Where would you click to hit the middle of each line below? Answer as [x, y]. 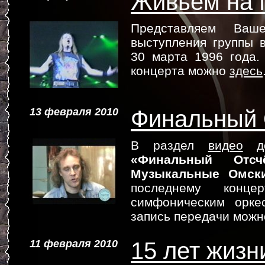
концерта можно [180, 71]
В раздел [169, 145]
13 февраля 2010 [74, 112]
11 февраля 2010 [74, 244]
